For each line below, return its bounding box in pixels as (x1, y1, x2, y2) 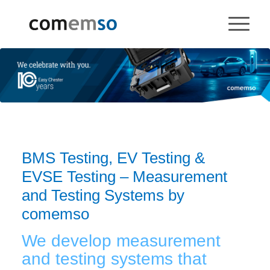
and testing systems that (21, 250, 207, 269)
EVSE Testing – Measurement (21, 168, 227, 186)
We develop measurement (21, 231, 221, 251)
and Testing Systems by (21, 186, 184, 205)
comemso (21, 205, 89, 224)
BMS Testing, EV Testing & (21, 149, 205, 168)
